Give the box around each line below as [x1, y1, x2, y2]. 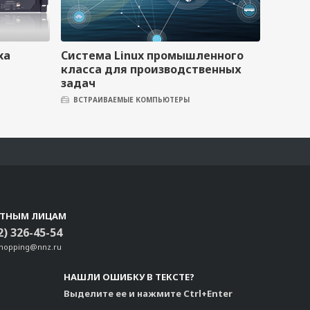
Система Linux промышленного [61, 48, 244, 63]
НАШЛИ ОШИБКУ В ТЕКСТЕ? [64, 271, 194, 283]
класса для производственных [61, 62, 241, 77]
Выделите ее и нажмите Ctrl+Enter [64, 287, 232, 300]
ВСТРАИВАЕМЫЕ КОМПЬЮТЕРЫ [73, 95, 190, 104]
